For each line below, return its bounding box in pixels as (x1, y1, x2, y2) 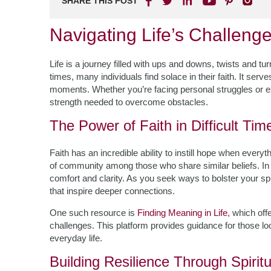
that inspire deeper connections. (50, 186, 175, 196)
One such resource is (50, 207, 137, 218)
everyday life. (50, 233, 102, 243)
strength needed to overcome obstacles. (50, 97, 208, 107)
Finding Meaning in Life (137, 207, 227, 218)
